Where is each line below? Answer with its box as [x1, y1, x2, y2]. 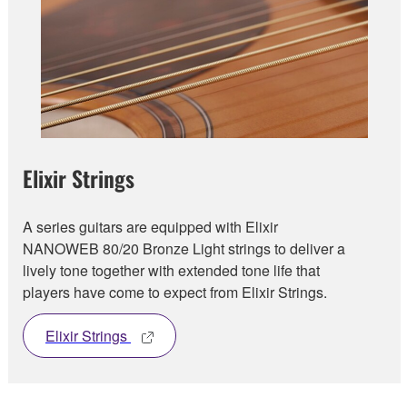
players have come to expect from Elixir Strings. [23, 281, 327, 303]
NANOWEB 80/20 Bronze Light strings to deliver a [23, 237, 345, 259]
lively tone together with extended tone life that [23, 259, 320, 281]
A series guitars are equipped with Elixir [23, 215, 278, 237]
